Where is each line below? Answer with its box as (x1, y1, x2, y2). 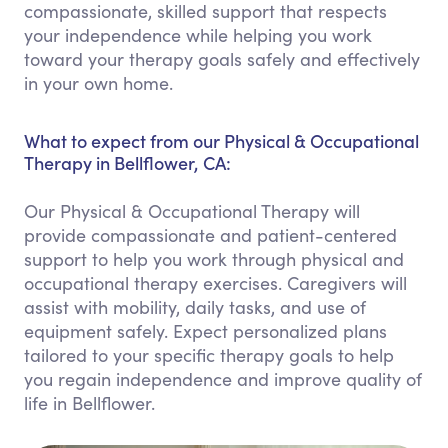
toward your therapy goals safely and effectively (24, 47, 420, 71)
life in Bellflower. (24, 391, 155, 415)
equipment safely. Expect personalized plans (24, 319, 387, 343)
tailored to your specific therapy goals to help (24, 343, 394, 367)
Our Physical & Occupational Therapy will (24, 199, 360, 223)
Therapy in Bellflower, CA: (24, 150, 231, 175)
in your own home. (24, 71, 173, 95)
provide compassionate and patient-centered (24, 223, 397, 247)
